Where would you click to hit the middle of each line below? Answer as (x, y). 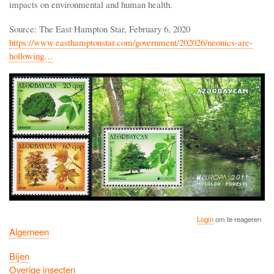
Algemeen (29, 231)
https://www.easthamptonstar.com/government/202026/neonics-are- (131, 42)
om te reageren (238, 219)
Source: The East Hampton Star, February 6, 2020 (100, 28)
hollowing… (31, 55)
